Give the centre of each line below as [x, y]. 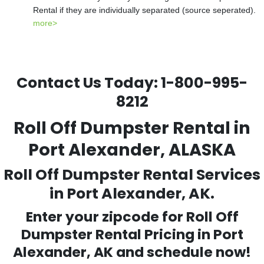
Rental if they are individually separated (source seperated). [144, 10]
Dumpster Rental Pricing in [117, 234]
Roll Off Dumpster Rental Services [132, 175]
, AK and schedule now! [169, 252]
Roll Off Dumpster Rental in [132, 128]
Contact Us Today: [89, 83]
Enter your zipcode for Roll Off [132, 217]
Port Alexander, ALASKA [132, 150]
